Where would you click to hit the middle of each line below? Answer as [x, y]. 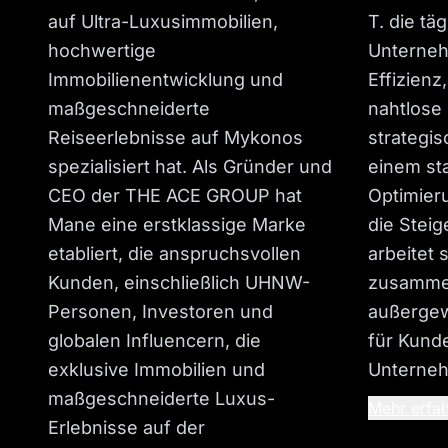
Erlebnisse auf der [126, 428]
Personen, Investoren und [160, 312]
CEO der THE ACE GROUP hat [175, 196]
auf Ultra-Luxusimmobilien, [163, 22]
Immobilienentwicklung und [165, 80]
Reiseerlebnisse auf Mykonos [175, 138]
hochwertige [102, 51]
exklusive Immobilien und [156, 370]
